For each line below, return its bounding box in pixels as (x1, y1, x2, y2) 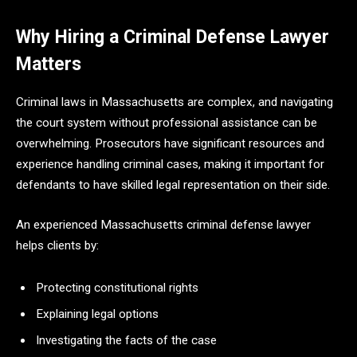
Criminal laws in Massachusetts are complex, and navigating (16, 95, 333, 109)
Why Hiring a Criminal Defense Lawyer (16, 25, 329, 48)
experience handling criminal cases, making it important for (16, 157, 324, 171)
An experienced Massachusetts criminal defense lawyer (16, 217, 311, 232)
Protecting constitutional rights (36, 280, 202, 296)
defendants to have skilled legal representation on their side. (16, 178, 330, 192)
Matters (16, 53, 81, 75)
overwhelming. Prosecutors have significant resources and (16, 136, 324, 151)
